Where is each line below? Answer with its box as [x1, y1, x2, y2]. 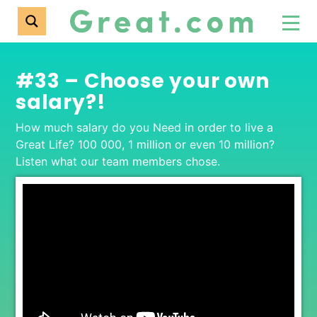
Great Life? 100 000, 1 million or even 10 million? [16, 137, 275, 151]
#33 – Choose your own [16, 67, 270, 95]
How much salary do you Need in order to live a [16, 120, 273, 134]
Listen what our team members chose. [16, 154, 220, 168]
